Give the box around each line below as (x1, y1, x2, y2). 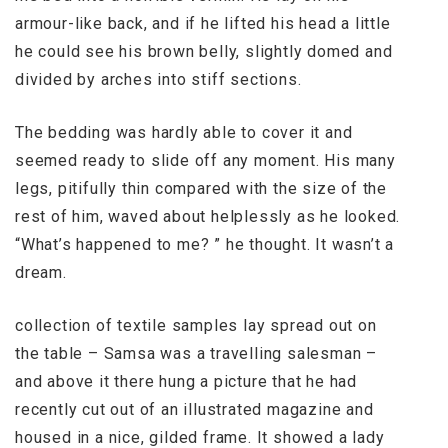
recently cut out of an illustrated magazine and (15, 400, 374, 419)
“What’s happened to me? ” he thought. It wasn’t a (15, 235, 395, 254)
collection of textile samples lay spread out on (15, 316, 377, 335)
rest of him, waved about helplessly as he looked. (15, 207, 401, 226)
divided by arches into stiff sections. (15, 70, 302, 89)
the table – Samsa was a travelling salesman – (15, 344, 377, 363)
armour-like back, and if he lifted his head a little (15, 14, 391, 33)
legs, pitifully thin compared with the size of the (15, 179, 387, 198)
